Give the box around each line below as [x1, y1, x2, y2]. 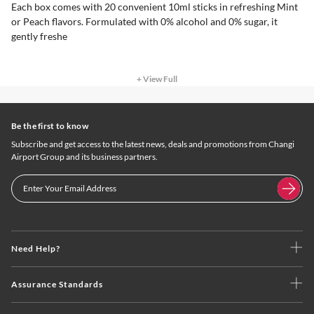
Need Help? [11, 243, 60, 254]
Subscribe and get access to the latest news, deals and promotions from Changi [11, 138, 294, 149]
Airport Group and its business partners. [11, 151, 158, 162]
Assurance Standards [11, 278, 103, 289]
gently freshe [11, 29, 67, 42]
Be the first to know [11, 120, 88, 131]
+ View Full [137, 73, 177, 84]
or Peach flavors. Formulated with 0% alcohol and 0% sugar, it [11, 15, 278, 27]
